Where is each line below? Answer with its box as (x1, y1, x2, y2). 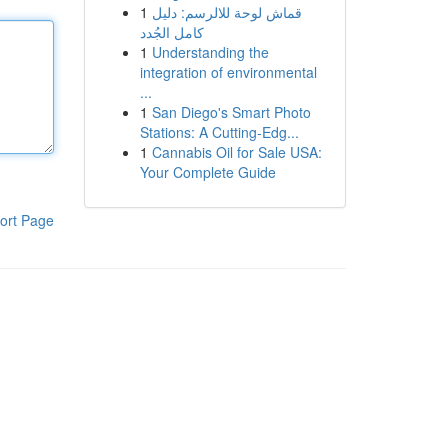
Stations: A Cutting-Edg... (139, 122, 299, 142)
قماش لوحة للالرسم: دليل (151, 2, 302, 22)
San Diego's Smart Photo (151, 102, 311, 122)
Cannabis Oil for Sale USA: (151, 142, 322, 162)
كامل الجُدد (139, 22, 204, 42)
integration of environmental (139, 62, 317, 82)
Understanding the (151, 42, 269, 62)
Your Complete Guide (139, 162, 276, 182)
